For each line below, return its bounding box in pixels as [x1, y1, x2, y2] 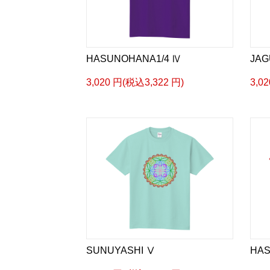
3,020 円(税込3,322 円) [86, 77, 184, 87]
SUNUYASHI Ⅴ [86, 245, 155, 256]
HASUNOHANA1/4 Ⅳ [86, 54, 181, 64]
